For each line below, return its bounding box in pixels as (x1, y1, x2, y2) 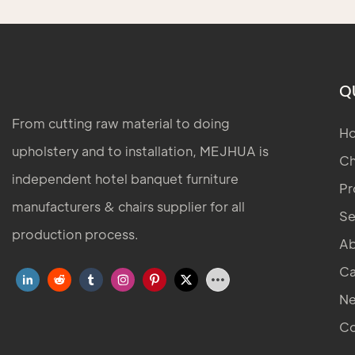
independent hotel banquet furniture (12, 170, 239, 187)
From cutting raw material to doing (12, 114, 230, 132)
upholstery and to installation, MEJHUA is (12, 142, 269, 159)
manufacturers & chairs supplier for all (12, 197, 245, 215)
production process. (12, 225, 139, 242)
